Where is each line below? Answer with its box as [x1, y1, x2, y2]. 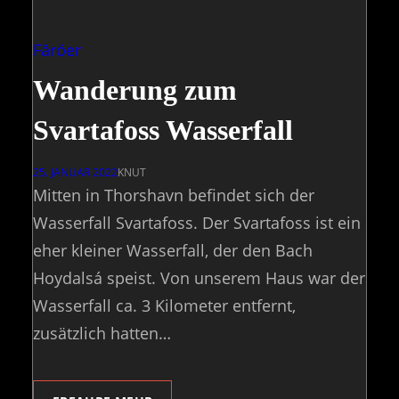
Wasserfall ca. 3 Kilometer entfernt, [33, 295, 296, 317]
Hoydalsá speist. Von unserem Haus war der [33, 267, 365, 289]
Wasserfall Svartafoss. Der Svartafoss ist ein [33, 212, 361, 234]
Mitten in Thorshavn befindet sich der [33, 184, 314, 207]
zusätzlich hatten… [33, 322, 171, 345]
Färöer [33, 39, 81, 61]
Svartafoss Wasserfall [33, 114, 293, 147]
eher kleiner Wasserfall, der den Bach [33, 240, 313, 262]
